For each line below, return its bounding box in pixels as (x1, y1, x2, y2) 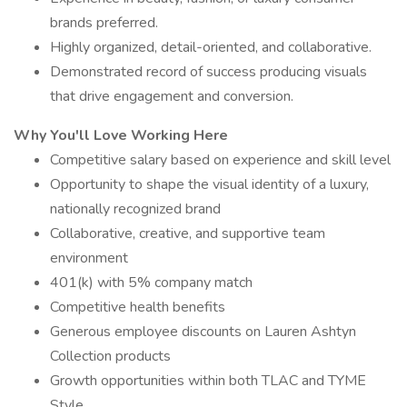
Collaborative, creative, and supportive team (50, 223, 325, 243)
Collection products (50, 346, 171, 366)
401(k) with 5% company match (50, 273, 253, 293)
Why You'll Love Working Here (14, 125, 228, 145)
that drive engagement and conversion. (50, 86, 293, 106)
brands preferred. (50, 13, 158, 33)
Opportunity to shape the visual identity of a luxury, (50, 174, 369, 194)
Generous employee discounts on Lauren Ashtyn (50, 322, 356, 342)
